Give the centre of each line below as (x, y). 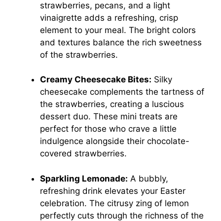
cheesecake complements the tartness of (122, 92)
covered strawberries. (83, 154)
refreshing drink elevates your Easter (113, 191)
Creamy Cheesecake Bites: (96, 80)
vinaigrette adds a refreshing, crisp (109, 18)
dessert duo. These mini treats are (109, 117)
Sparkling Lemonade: (84, 178)
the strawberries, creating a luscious (112, 104)
